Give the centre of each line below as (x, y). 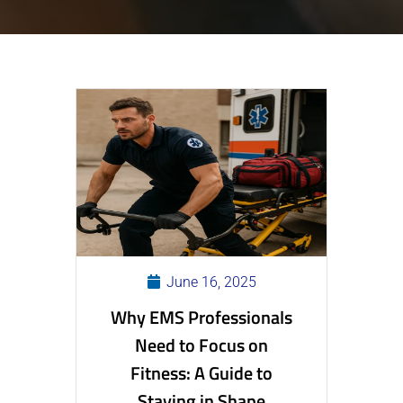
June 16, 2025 (209, 282)
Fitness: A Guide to (201, 372)
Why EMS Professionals (201, 317)
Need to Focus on (201, 345)
